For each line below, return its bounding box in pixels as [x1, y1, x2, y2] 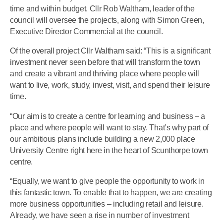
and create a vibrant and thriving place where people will [10, 69, 199, 78]
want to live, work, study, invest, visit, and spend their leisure [10, 81, 210, 90]
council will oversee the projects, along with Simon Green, [10, 16, 204, 25]
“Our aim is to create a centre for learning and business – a [10, 111, 206, 120]
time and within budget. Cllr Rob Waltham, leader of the [10, 4, 195, 13]
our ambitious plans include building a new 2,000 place [10, 134, 195, 143]
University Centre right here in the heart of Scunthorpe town [10, 146, 209, 155]
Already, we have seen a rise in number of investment [10, 211, 189, 220]
